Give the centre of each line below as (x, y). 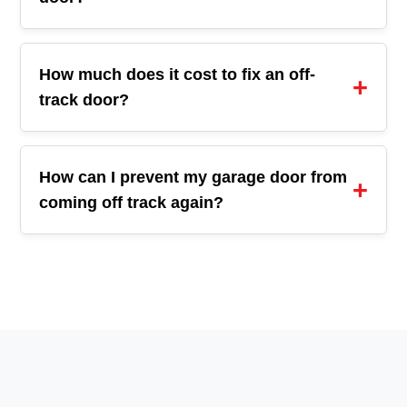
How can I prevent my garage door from (194, 177)
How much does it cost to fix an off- (178, 74)
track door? (84, 100)
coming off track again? (132, 203)
